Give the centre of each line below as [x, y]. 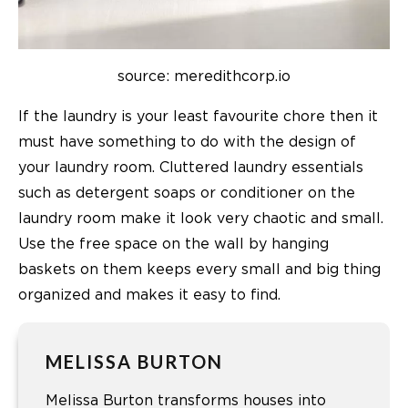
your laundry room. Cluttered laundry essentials [191, 167]
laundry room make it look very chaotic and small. [201, 218]
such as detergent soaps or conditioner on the [187, 193]
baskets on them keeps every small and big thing [199, 269]
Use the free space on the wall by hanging [173, 244]
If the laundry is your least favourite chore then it [198, 116]
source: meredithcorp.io [204, 76]
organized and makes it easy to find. [149, 295]
